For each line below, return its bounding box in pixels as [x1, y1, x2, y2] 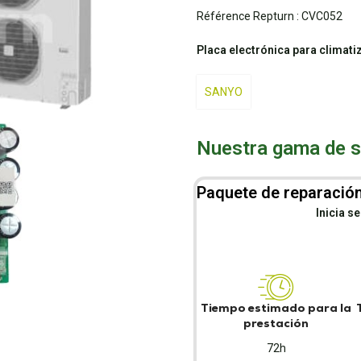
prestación [243, 316, 309, 330]
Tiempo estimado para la [201, 301, 352, 315]
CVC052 [301, 10, 342, 23]
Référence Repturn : [197, 10, 299, 23]
